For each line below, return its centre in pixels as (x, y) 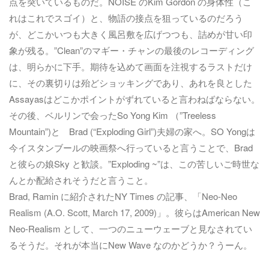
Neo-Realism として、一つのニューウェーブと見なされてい (131, 228)
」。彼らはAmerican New (208, 212)
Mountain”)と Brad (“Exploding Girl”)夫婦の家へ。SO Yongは (132, 131)
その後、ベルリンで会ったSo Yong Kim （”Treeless (113, 115)
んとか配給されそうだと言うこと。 (81, 180)
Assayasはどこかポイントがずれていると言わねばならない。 (134, 99)
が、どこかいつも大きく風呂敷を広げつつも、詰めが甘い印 (131, 34)
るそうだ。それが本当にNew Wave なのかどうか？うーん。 (131, 245)
